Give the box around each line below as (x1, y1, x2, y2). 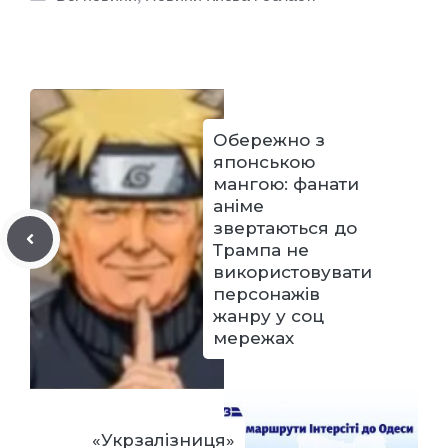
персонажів (213, 283, 320, 304)
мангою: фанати (213, 173, 359, 194)
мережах (213, 327, 294, 348)
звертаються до (213, 217, 357, 238)
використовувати (213, 261, 372, 282)
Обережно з (213, 129, 325, 150)
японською (213, 151, 315, 172)
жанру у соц (213, 305, 324, 326)
